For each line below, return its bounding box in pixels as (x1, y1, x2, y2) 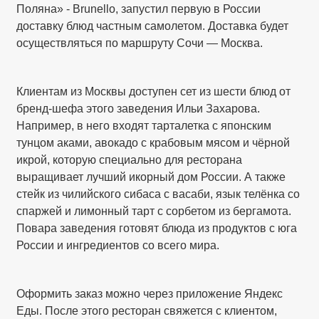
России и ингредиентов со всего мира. (16, 239, 220, 252)
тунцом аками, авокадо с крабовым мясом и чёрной (16, 137, 291, 150)
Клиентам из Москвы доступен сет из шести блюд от (16, 85, 291, 98)
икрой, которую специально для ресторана (16, 154, 243, 167)
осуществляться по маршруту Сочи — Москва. (16, 37, 263, 50)
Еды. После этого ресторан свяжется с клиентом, (16, 305, 278, 318)
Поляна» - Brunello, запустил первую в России (16, 3, 261, 16)
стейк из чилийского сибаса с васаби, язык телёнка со (16, 188, 300, 201)
